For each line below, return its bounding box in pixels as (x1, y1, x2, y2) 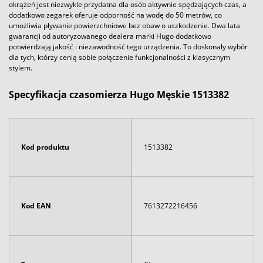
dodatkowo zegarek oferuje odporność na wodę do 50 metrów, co (9, 9, 222, 20)
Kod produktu (21, 141, 69, 152)
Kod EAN (21, 200, 51, 211)
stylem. (9, 62, 32, 73)
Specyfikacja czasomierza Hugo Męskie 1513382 (9, 87, 229, 101)
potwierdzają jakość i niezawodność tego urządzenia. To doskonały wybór (9, 41, 248, 52)
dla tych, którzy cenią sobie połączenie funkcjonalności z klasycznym (9, 52, 230, 62)
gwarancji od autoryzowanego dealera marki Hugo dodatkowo (9, 31, 211, 41)
